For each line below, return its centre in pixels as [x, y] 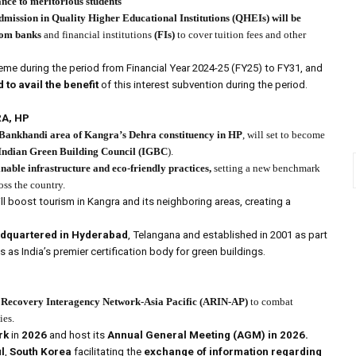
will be [286, 18]
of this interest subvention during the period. [203, 85]
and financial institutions [98, 35]
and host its [77, 335]
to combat [271, 302]
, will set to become [284, 135]
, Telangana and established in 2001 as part [228, 235]
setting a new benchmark [266, 168]
